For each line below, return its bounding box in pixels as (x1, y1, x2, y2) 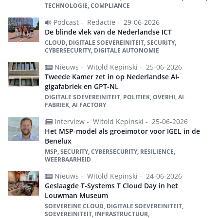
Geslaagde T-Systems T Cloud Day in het (45, 181, 178, 190)
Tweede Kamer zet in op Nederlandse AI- (45, 72, 180, 81)
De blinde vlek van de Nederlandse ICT (45, 27, 172, 36)
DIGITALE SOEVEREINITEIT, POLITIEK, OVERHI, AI (45, 93, 184, 101)
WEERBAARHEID (45, 155, 91, 163)
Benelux (45, 136, 72, 145)
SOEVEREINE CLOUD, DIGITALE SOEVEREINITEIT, (45, 202, 183, 210)
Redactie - (87, 18, 122, 27)
